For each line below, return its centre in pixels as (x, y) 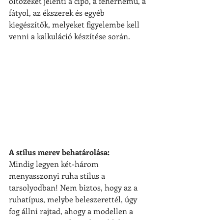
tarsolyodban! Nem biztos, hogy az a (74, 187)
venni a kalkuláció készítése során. (69, 36)
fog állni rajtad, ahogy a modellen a (72, 211)
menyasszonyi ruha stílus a (58, 175)
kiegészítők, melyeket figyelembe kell (75, 25)
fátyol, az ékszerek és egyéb (58, 13)
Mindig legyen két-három (55, 164)
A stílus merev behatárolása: (59, 152)
